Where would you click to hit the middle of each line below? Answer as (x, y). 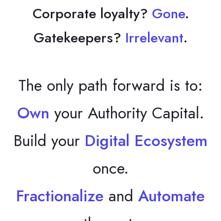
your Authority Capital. (127, 113)
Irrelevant (154, 38)
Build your (49, 141)
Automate (171, 196)
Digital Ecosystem (146, 141)
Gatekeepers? (79, 38)
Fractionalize (60, 196)
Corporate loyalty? (92, 14)
